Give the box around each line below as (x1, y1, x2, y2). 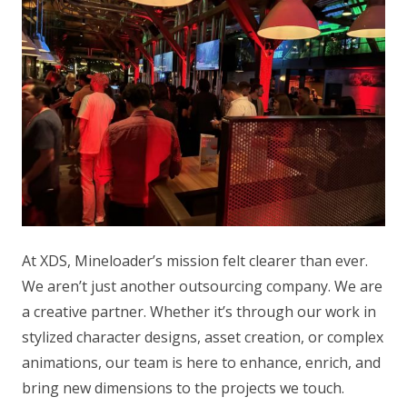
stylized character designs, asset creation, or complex (22, 326, 383, 347)
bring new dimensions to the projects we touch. (22, 377, 344, 398)
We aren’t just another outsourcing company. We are (22, 275, 382, 296)
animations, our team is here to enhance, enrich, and (22, 352, 381, 372)
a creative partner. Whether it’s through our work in (22, 301, 376, 322)
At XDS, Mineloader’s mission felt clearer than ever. (22, 250, 368, 271)
